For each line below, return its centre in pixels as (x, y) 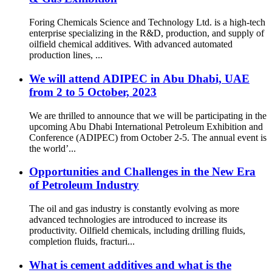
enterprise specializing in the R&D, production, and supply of (147, 33)
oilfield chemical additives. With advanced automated (131, 44)
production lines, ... (66, 55)
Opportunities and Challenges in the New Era (142, 172)
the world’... (53, 148)
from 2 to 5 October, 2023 (93, 92)
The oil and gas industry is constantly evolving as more (134, 208)
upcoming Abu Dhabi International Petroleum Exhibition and (146, 126)
